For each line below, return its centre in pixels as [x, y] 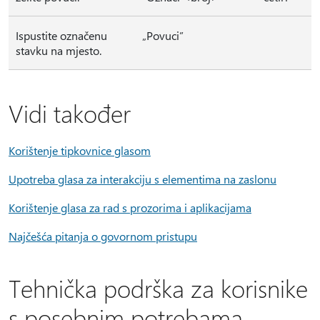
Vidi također [70, 113]
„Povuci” [163, 36]
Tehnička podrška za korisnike [158, 288]
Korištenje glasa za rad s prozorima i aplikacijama [130, 208]
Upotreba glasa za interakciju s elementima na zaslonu [142, 179]
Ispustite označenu [61, 36]
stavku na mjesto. [59, 51]
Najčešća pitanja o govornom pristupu [103, 236]
